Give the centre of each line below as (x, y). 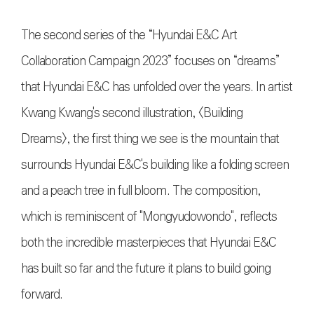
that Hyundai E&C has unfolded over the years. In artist (157, 87)
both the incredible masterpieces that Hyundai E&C (149, 242)
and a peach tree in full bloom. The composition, (141, 190)
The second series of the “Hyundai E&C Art (129, 35)
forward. (42, 294)
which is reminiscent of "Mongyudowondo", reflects (149, 216)
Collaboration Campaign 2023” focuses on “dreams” (150, 61)
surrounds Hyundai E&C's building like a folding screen (155, 164)
